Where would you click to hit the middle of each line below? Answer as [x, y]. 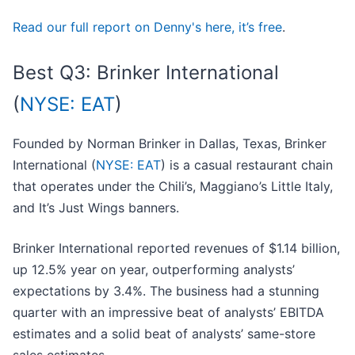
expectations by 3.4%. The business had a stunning [166, 291]
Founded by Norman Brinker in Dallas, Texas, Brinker [170, 144]
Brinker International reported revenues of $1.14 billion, [176, 248]
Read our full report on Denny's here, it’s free [147, 27]
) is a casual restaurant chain [247, 165]
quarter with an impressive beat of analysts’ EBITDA [168, 313]
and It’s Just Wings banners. [96, 208]
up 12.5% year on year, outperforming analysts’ [154, 270]
